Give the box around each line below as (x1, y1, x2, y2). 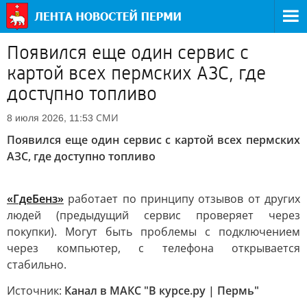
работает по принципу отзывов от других (64, 191, 300, 206)
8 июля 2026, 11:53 (7, 112, 93, 123)
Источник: (7, 283, 64, 298)
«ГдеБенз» (7, 191, 64, 206)
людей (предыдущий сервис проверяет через (7, 208, 300, 223)
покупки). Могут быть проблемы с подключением (7, 224, 300, 239)
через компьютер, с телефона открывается (7, 241, 300, 256)
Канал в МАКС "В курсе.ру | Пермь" (64, 283, 259, 298)
